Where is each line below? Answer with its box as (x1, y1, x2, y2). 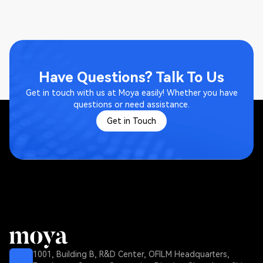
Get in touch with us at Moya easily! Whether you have (25, 88, 238, 98)
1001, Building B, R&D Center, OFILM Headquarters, (33, 249, 230, 259)
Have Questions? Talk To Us (39, 69, 224, 86)
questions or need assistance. (73, 100, 190, 110)
